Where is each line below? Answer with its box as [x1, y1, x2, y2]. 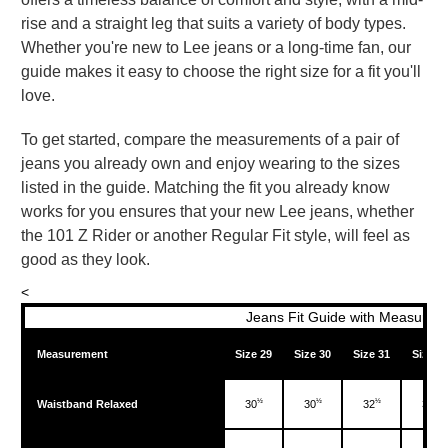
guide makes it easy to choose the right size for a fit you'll [21, 63, 421, 80]
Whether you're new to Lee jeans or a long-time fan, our [21, 39, 411, 56]
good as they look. [21, 251, 150, 268]
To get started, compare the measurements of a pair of [21, 131, 399, 148]
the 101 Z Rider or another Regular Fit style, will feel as [21, 227, 410, 244]
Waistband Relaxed [37, 398, 138, 410]
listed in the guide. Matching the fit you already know [21, 179, 390, 196]
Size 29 [235, 348, 272, 360]
